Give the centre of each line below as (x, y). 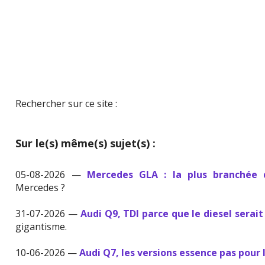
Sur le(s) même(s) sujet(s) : (86, 143)
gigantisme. (41, 227)
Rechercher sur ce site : (67, 104)
